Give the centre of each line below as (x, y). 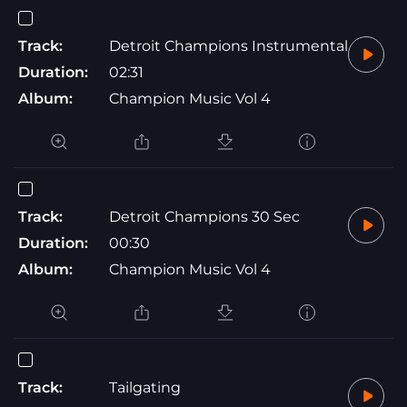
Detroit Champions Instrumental (228, 45)
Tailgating (145, 387)
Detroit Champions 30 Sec (204, 216)
